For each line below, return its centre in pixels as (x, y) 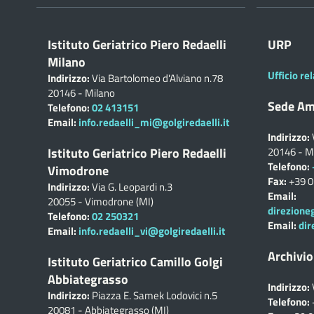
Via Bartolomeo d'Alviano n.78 (156, 78)
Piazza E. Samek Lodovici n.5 (153, 295)
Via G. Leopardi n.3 (131, 187)
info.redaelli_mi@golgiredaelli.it (154, 122)
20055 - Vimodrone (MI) (101, 202)
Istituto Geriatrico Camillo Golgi (135, 262)
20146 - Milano (81, 93)
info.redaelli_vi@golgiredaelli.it (152, 231)
